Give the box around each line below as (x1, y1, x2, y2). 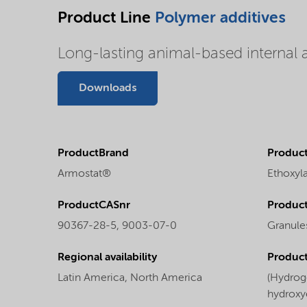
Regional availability (58, 252, 157, 263)
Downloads (79, 83, 136, 94)
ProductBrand (58, 148, 129, 159)
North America (130, 273, 202, 284)
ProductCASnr (58, 200, 130, 211)
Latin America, (58, 273, 130, 284)
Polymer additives (155, 10, 285, 26)
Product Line (58, 10, 155, 26)
